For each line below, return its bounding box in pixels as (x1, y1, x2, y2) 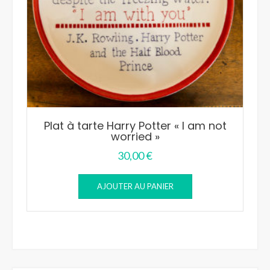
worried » (110, 128, 160, 144)
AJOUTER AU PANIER (96, 181, 174, 191)
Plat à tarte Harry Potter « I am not (43, 118, 227, 133)
